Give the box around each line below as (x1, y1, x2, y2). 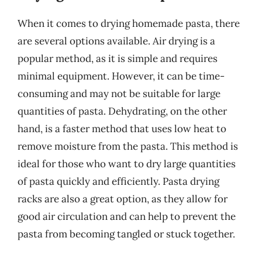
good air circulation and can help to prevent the (18, 210, 236, 223)
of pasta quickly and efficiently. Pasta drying (18, 175, 219, 188)
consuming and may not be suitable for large (18, 87, 220, 100)
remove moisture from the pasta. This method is (18, 140, 238, 153)
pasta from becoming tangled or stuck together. (18, 227, 235, 240)
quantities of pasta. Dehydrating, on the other (18, 105, 227, 118)
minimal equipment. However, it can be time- (18, 70, 225, 82)
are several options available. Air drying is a (18, 35, 215, 47)
